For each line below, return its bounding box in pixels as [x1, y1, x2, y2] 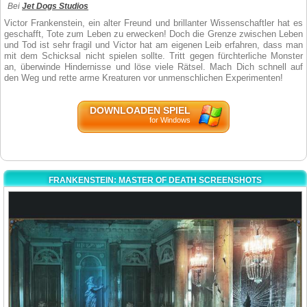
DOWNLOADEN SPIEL [90, 105, 191, 116]
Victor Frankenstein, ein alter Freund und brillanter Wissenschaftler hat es [4, 18, 303, 28]
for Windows [149, 116, 191, 124]
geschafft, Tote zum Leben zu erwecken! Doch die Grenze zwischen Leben [4, 29, 303, 39]
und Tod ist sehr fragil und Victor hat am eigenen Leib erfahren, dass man [4, 40, 303, 50]
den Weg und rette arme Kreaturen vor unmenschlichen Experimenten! [4, 73, 283, 83]
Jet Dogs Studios [22, 1, 88, 11]
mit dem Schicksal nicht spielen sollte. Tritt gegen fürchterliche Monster [4, 51, 303, 61]
